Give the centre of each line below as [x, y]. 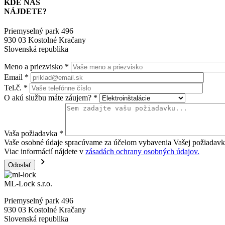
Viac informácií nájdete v [45, 151]
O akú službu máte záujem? [49, 97]
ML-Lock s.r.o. [28, 183]
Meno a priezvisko [34, 66]
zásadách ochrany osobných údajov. [142, 151]
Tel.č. [14, 87]
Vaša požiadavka [32, 133]
